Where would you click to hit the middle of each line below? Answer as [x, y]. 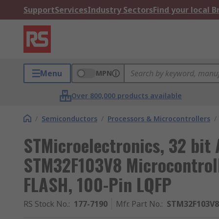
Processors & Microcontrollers [159, 119]
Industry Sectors [120, 10]
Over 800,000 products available [127, 96]
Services [71, 10]
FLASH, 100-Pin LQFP [98, 184]
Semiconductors [69, 119]
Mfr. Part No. [139, 204]
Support [39, 10]
